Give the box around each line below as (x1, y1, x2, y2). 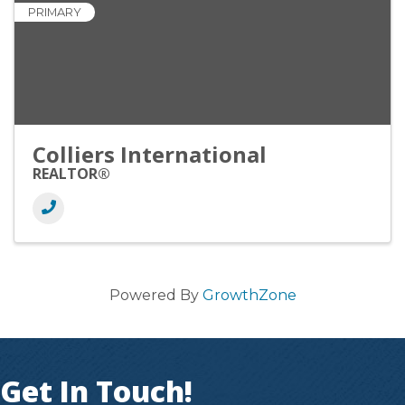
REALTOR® (33, 164, 110, 184)
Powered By (108, 287, 202, 305)
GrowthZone (202, 287, 297, 305)
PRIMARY (28, 5, 81, 20)
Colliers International (33, 139, 267, 170)
